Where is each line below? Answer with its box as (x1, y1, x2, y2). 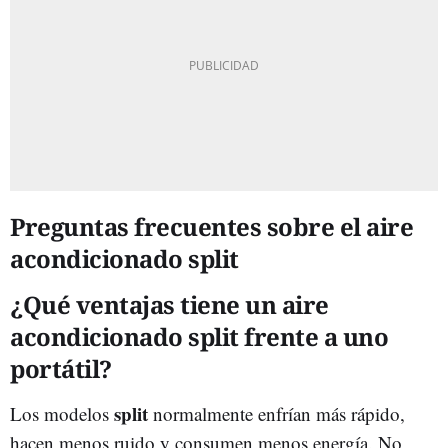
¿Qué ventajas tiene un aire (10, 287, 329, 321)
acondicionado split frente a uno (10, 319, 388, 353)
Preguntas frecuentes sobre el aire (10, 209, 413, 243)
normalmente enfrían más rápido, (148, 400, 405, 426)
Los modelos (10, 400, 114, 426)
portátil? (10, 351, 112, 385)
